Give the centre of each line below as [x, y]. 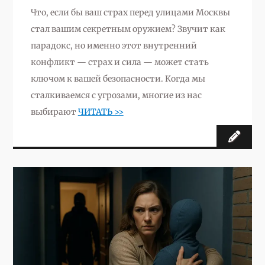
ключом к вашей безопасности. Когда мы [118, 78]
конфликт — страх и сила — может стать [119, 62]
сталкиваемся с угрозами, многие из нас [116, 95]
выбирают [54, 112]
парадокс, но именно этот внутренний [114, 45]
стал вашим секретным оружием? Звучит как [128, 29]
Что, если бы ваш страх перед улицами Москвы [130, 12]
